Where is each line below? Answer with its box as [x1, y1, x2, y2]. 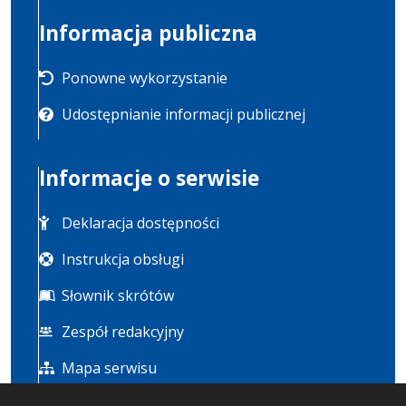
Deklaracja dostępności [62, 213, 219, 233]
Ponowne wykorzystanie [62, 68, 227, 88]
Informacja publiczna [39, 19, 257, 47]
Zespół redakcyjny [62, 322, 184, 342]
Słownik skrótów [62, 285, 174, 305]
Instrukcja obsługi [62, 249, 184, 269]
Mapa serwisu [62, 358, 157, 378]
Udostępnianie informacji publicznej [62, 104, 305, 124]
